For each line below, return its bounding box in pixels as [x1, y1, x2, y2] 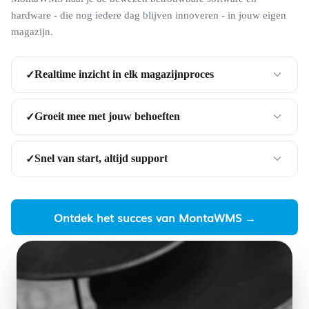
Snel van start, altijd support [34, 152, 168, 165]
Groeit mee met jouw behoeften [34, 110, 180, 123]
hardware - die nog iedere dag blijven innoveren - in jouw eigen [11, 9, 286, 21]
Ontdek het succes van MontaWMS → [53, 208, 256, 226]
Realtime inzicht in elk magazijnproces [34, 68, 214, 81]
